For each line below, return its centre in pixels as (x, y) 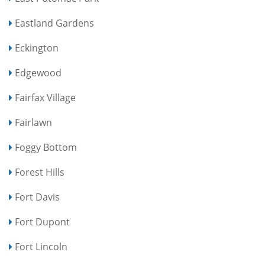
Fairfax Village (45, 98)
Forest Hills (40, 172)
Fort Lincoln (41, 247)
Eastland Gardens (54, 23)
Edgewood (38, 73)
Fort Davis (37, 197)
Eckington (37, 48)
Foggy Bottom (46, 147)
